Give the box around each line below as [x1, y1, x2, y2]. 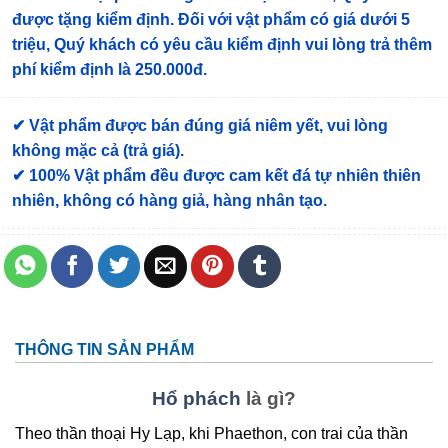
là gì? [241, 388, 296, 410]
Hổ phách [152, 388, 241, 410]
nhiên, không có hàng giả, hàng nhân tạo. [12, 192, 327, 210]
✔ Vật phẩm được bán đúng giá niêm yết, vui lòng [12, 117, 388, 135]
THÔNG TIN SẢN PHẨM [15, 341, 194, 359]
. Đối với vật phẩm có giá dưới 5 [170, 11, 410, 29]
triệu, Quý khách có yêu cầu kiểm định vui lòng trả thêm [12, 36, 432, 54]
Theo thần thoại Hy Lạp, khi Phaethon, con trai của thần [15, 424, 408, 442]
